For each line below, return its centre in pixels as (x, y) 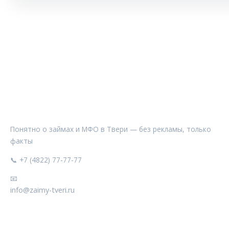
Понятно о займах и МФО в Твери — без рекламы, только (111, 129)
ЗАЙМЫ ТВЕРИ (41, 109)
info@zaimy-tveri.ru (42, 190)
